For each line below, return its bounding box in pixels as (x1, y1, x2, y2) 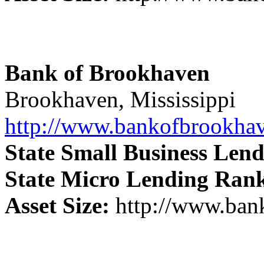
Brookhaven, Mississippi (5, 86, 236, 112)
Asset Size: (5, 192, 110, 218)
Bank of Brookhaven (5, 60, 210, 85)
